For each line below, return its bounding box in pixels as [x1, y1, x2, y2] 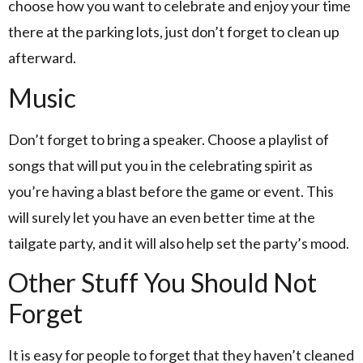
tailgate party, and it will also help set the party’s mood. [8, 233, 352, 252]
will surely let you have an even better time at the [8, 207, 315, 226]
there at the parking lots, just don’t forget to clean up [8, 23, 340, 41]
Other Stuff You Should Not [8, 267, 317, 299]
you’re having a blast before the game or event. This [8, 181, 334, 200]
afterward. [8, 49, 76, 67]
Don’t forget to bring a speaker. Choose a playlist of [8, 130, 329, 148]
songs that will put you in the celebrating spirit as [8, 156, 313, 174]
